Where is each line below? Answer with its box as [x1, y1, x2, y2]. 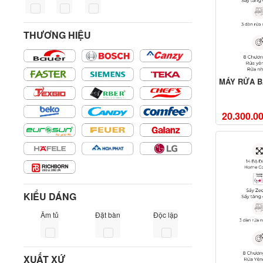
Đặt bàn [95, 210, 120, 220]
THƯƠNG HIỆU [23, 28, 91, 42]
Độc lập [153, 210, 178, 220]
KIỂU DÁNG [23, 190, 76, 204]
